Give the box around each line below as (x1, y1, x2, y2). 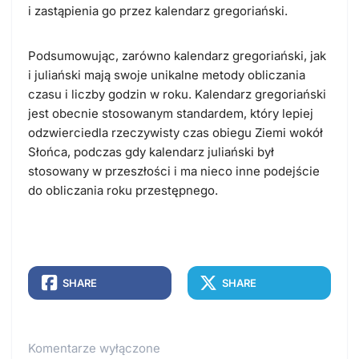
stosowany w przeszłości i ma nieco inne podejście (28, 163, 320, 179)
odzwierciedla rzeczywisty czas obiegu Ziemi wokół (28, 124, 323, 140)
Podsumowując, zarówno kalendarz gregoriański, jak (28, 47, 326, 63)
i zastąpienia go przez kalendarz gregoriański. (28, 2, 288, 18)
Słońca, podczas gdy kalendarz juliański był (28, 143, 274, 159)
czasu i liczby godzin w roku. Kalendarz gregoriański (28, 86, 326, 102)
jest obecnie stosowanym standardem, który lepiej (28, 105, 313, 121)
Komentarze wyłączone (28, 340, 160, 356)
